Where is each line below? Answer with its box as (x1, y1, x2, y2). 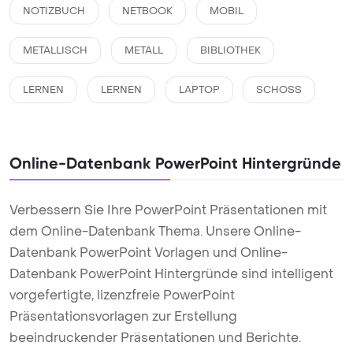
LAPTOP (178, 84, 220, 96)
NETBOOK (121, 5, 173, 17)
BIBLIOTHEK (199, 44, 261, 57)
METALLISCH (23, 44, 87, 57)
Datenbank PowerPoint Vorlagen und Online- (9, 244, 288, 261)
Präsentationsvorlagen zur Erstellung (9, 308, 237, 325)
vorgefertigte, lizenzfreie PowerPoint (9, 287, 235, 303)
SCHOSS (256, 84, 303, 96)
